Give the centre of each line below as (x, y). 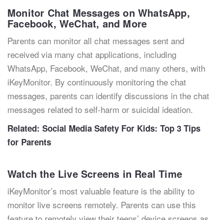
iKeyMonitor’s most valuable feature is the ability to (101, 191)
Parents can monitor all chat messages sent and (96, 41)
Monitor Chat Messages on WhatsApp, (99, 13)
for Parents (29, 142)
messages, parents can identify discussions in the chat (108, 96)
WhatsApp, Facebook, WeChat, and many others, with (106, 68)
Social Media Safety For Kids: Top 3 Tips (121, 128)
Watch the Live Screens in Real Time (95, 174)
